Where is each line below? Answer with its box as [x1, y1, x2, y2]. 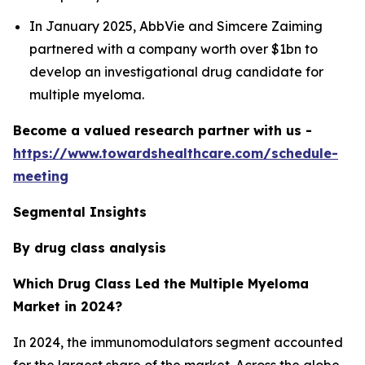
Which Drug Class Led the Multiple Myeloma [13, 275, 309, 292]
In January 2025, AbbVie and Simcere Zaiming [29, 18, 323, 35]
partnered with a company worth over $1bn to [29, 41, 318, 58]
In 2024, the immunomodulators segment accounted [13, 334, 343, 351]
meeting [13, 168, 68, 185]
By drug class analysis [13, 240, 166, 257]
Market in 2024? [13, 298, 122, 315]
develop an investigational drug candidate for [29, 64, 323, 81]
